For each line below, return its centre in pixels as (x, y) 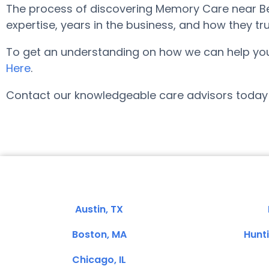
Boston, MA (99, 234)
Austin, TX (99, 209)
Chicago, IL (99, 260)
